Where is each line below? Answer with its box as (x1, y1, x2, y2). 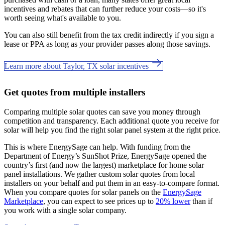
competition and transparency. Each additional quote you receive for (4, 116, 219, 125)
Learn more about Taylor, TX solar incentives (5, 61, 151, 70)
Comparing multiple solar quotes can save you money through (4, 107, 200, 116)
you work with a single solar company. (4, 205, 127, 214)
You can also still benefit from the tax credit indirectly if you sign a (4, 30, 214, 39)
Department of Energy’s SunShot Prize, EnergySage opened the (4, 151, 206, 160)
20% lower (156, 196, 190, 205)
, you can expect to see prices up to (43, 196, 156, 205)
